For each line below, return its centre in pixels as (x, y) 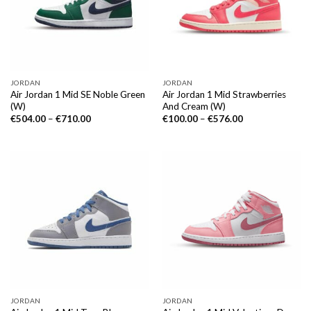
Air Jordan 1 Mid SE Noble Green (77, 95)
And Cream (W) (194, 107)
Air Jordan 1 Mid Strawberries (224, 95)
